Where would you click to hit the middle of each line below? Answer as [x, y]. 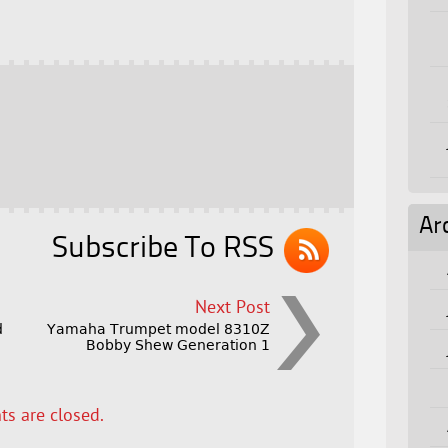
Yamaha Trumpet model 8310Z [159, 329]
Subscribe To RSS [163, 249]
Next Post [233, 309]
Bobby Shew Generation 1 [178, 345]
